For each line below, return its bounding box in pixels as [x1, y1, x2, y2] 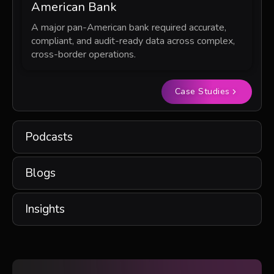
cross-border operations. [31, 47, 136, 61]
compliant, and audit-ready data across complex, [31, 34, 235, 48]
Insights [25, 201, 65, 217]
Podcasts [25, 128, 73, 145]
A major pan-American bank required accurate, [31, 20, 226, 34]
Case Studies [174, 85, 230, 97]
